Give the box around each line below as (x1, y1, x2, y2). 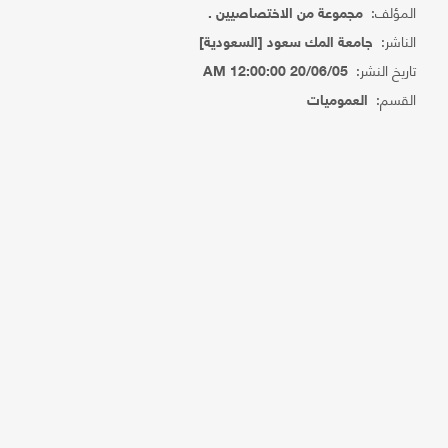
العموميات (307, 93, 369, 110)
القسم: (368, 86, 417, 111)
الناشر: (373, 28, 417, 53)
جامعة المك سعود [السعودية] (199, 35, 374, 52)
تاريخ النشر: (348, 57, 417, 82)
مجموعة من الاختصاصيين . (208, 6, 364, 23)
